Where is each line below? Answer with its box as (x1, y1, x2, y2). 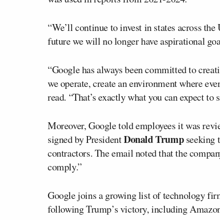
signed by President (48, 132, 124, 146)
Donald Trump (124, 132, 184, 146)
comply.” (48, 160, 82, 173)
